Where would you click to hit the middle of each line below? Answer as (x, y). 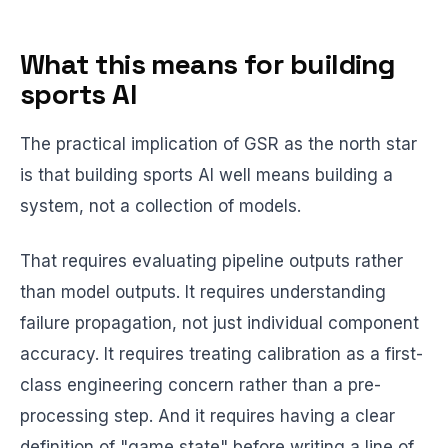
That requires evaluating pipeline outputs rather (211, 261)
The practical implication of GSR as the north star (218, 144)
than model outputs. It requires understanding (203, 292)
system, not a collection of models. (160, 206)
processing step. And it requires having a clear (207, 416)
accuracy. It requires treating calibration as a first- (221, 354)
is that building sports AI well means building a (206, 175)
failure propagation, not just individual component (219, 323)
